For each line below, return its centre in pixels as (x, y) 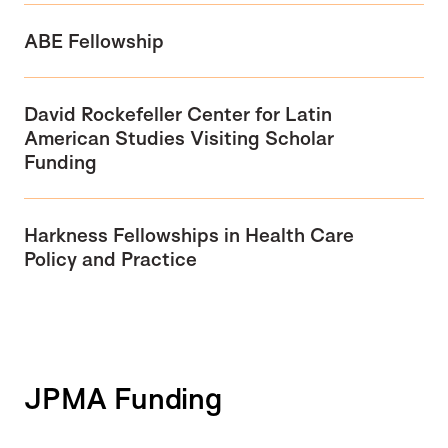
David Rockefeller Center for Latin (178, 113)
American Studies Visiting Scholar (179, 137)
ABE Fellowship (94, 40)
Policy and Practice (110, 258)
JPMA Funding (126, 397)
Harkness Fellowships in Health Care (189, 234)
